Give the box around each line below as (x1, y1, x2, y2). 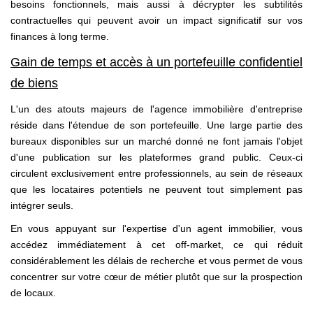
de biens (10, 76, 58, 91)
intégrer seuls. (10, 199, 73, 211)
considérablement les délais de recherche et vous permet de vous (10, 255, 303, 267)
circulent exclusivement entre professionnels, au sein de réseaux (10, 167, 303, 179)
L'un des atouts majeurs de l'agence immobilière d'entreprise (10, 103, 303, 115)
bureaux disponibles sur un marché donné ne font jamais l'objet (10, 135, 303, 147)
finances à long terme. (10, 30, 109, 42)
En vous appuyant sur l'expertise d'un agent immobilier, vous (10, 223, 303, 235)
